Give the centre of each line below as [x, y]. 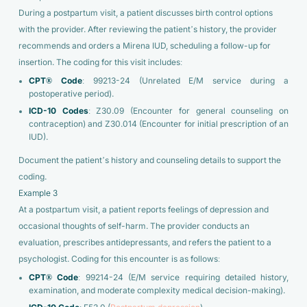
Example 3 [38, 193]
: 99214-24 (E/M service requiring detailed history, [184, 277]
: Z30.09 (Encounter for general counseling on [188, 111]
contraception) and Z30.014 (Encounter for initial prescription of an [159, 124]
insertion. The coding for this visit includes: [100, 62]
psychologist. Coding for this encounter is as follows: [119, 259]
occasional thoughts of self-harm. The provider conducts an [134, 226]
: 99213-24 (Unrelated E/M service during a [185, 81]
